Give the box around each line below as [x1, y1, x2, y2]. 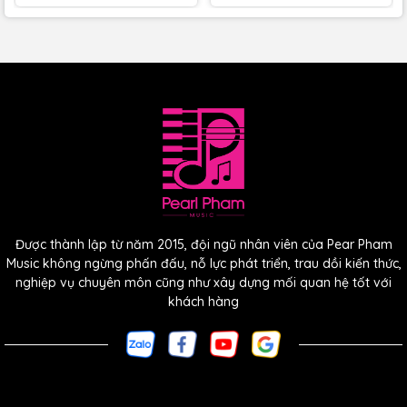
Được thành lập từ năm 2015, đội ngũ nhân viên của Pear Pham [15, 235, 392, 253]
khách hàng [168, 293, 239, 310]
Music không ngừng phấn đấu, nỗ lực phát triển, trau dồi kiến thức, [5, 254, 402, 272]
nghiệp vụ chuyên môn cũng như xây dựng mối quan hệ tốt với [15, 273, 392, 291]
